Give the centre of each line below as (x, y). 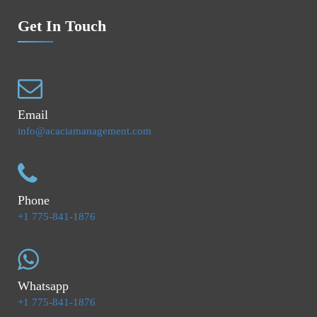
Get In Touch (62, 25)
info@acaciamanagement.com (85, 131)
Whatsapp (43, 286)
